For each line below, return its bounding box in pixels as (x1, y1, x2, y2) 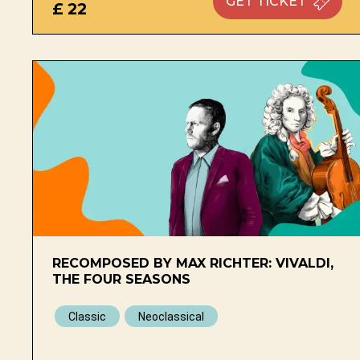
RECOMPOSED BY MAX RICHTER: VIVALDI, (52, 255, 333, 271)
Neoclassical (138, 309, 204, 323)
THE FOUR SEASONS (52, 271, 190, 287)
